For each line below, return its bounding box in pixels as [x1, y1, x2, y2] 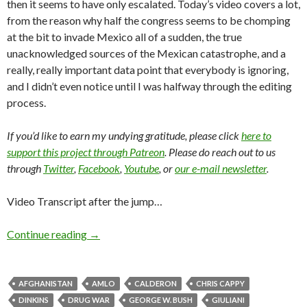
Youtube [124, 162, 159, 175]
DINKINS [19, 295, 49, 305]
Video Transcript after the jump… [7, 195, 162, 208]
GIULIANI [212, 295, 245, 305]
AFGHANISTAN [19, 279, 73, 288]
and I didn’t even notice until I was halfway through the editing [7, 79, 292, 93]
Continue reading [7, 228, 89, 241]
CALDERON [134, 279, 177, 288]
